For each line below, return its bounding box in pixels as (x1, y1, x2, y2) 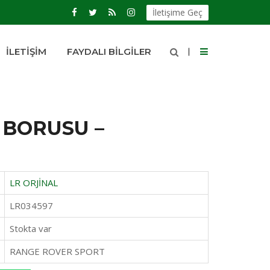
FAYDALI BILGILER (67, 46, 151, 57)
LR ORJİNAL (9, 176, 58, 189)
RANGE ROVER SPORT (9, 245, 105, 257)
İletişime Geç (152, 7, 202, 18)
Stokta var (9, 222, 52, 234)
